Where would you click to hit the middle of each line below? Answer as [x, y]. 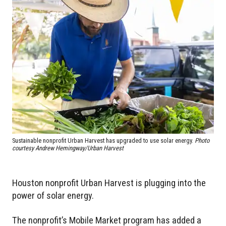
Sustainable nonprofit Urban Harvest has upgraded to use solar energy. [103, 140]
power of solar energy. [53, 195]
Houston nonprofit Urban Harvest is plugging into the [109, 183]
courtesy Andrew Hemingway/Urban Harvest [68, 148]
